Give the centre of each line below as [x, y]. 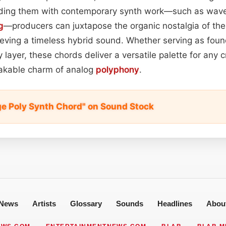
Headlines [175, 203]
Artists [44, 203]
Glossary [86, 203]
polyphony [118, 69]
